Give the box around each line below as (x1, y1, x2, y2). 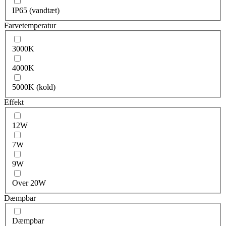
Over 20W (12, 178, 46, 187)
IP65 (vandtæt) (12, 6, 60, 15)
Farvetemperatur (4, 21, 56, 30)
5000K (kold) (12, 82, 55, 91)
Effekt (4, 97, 24, 106)
